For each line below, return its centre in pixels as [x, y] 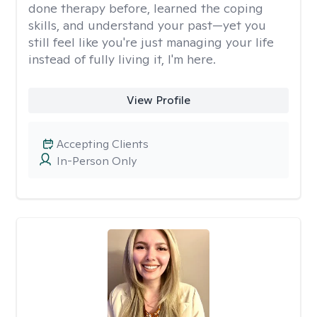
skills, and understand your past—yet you [147, 25]
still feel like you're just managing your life [151, 42]
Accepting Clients [103, 144]
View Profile [158, 100]
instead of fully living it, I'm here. [122, 59]
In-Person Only [97, 161]
